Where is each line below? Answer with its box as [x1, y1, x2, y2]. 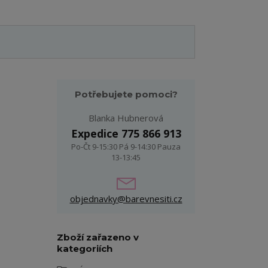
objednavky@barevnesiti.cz [69, 193, 182, 205]
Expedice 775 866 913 [71, 126, 181, 141]
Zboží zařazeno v [57, 232, 139, 243]
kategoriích [57, 243, 112, 254]
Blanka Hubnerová [89, 112, 163, 124]
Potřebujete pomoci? [74, 89, 178, 100]
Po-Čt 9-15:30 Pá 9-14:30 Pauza [71, 141, 181, 152]
